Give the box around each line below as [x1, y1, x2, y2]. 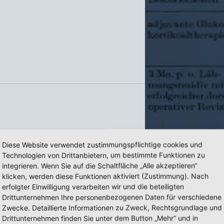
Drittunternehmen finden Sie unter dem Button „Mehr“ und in [2, 213, 198, 222]
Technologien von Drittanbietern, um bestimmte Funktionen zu [2, 150, 205, 159]
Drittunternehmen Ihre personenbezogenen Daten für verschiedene [2, 192, 221, 201]
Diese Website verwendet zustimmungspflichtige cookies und [2, 140, 202, 148]
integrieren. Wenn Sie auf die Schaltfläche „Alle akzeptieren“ [2, 161, 197, 169]
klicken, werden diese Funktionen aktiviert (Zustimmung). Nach [2, 171, 208, 180]
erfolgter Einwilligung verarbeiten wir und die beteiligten [2, 182, 184, 190]
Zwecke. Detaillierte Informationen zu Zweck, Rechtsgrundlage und [2, 203, 222, 211]
